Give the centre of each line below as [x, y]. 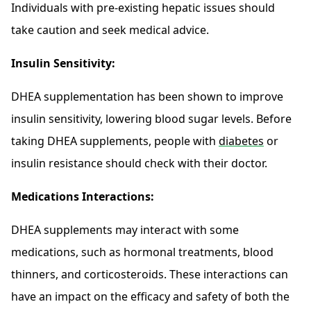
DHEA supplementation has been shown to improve [147, 97]
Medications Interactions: [83, 197]
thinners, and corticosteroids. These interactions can [150, 275]
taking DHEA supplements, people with [115, 141]
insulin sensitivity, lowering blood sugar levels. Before [151, 119]
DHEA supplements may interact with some [125, 230]
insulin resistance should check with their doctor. [139, 163]
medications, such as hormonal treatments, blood [142, 252]
